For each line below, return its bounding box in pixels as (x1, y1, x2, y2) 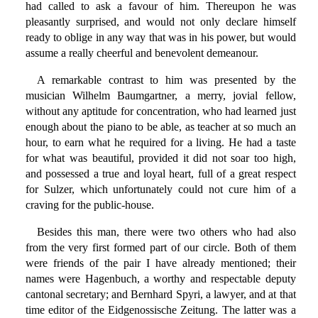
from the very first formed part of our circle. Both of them (25, 241, 296, 254)
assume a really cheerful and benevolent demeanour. (25, 47, 258, 60)
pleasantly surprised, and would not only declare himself (25, 16, 296, 28)
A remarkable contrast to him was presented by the (36, 74, 296, 87)
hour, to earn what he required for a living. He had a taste (25, 136, 296, 149)
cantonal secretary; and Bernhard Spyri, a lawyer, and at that (25, 288, 296, 301)
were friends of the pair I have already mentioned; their (25, 257, 296, 270)
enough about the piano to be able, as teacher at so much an (25, 121, 296, 133)
